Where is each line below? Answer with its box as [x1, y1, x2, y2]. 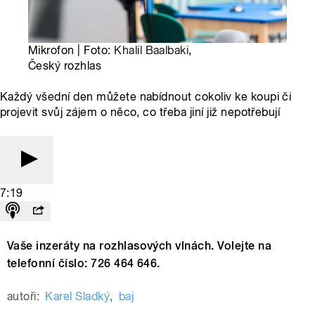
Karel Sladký [45, 290, 110, 304]
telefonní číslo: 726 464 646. [7, 257, 160, 271]
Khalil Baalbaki [114, 44, 189, 58]
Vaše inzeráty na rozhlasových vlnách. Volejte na [7, 239, 272, 253]
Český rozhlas [28, 59, 102, 73]
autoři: [7, 290, 40, 304]
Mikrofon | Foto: [28, 44, 115, 58]
